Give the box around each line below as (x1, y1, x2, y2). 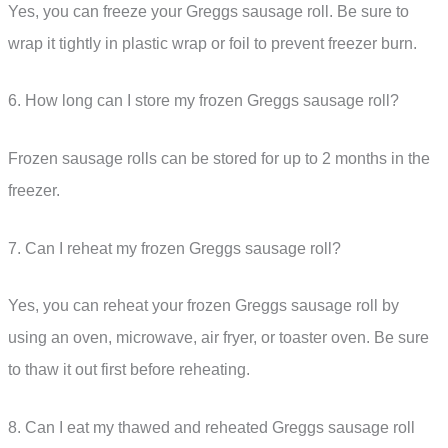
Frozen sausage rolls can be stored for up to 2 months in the (8, 150, 430, 168)
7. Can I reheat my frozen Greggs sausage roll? (8, 239, 341, 257)
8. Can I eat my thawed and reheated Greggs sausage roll (8, 418, 415, 436)
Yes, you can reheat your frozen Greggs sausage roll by (8, 297, 399, 315)
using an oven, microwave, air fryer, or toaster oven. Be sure (8, 329, 429, 347)
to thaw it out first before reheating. (8, 361, 250, 379)
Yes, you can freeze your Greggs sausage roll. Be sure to (8, 2, 409, 20)
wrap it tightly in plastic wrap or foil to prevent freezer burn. (8, 34, 417, 52)
